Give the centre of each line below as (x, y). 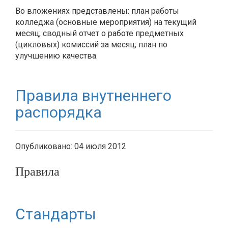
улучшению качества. (56, 56)
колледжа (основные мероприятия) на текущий (106, 22)
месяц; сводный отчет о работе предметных (99, 33)
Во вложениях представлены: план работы (97, 11)
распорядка (59, 112)
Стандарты (56, 214)
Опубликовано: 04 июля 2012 (71, 146)
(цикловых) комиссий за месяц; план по (91, 45)
